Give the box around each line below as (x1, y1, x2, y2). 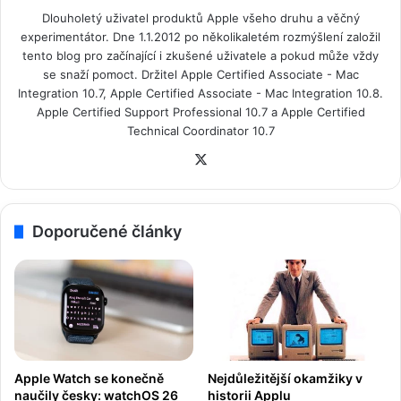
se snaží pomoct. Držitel (42, 66, 181, 81)
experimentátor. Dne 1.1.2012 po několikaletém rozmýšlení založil (21, 29, 380, 44)
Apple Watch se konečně (14, 370, 164, 386)
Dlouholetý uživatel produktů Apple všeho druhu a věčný (41, 10, 360, 25)
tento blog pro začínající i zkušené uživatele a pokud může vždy (22, 47, 379, 63)
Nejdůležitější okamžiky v (208, 370, 363, 386)
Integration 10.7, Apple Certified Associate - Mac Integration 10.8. (18, 85, 383, 100)
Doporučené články (32, 221, 182, 241)
